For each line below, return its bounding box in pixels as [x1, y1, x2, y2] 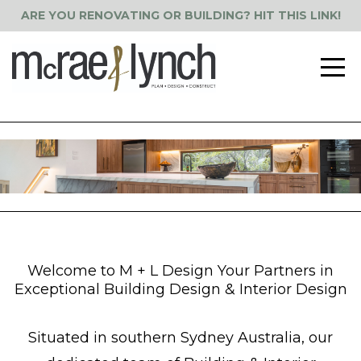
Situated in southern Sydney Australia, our [28, 329, 333, 346]
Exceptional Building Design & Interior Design [14, 280, 347, 298]
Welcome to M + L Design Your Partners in [27, 262, 334, 280]
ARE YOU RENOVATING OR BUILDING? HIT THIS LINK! [20, 8, 341, 23]
